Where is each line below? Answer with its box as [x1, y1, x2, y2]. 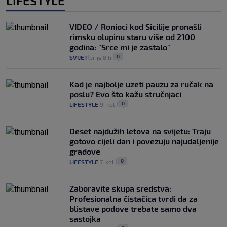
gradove [69, 146, 100, 157]
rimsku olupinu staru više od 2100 [69, 32, 195, 42]
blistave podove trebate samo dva [69, 204, 197, 214]
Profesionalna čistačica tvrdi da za [69, 194, 198, 204]
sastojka [69, 214, 101, 224]
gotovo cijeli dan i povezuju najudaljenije [69, 136, 219, 146]
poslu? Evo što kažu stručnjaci [69, 89, 181, 99]
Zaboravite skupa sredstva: [69, 183, 171, 194]
